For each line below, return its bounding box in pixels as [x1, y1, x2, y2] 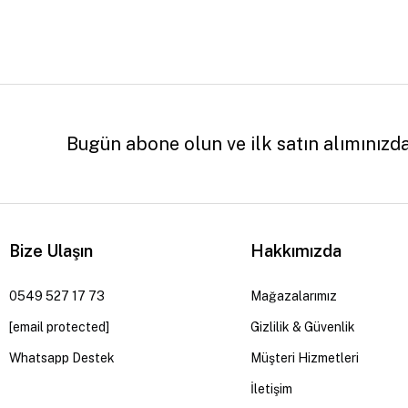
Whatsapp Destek [9, 351, 115, 365]
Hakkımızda [250, 241, 342, 260]
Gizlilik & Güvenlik [250, 320, 355, 334]
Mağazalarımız [250, 289, 337, 303]
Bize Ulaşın [9, 241, 93, 260]
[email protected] [9, 320, 109, 334]
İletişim [250, 382, 292, 396]
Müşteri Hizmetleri [250, 351, 359, 365]
